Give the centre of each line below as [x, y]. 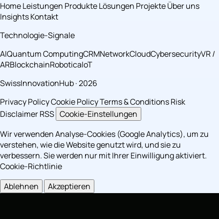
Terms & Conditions [134, 102]
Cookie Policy [75, 102]
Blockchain [30, 65]
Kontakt [44, 17]
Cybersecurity [176, 54]
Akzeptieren [69, 186]
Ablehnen [21, 186]
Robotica [66, 65]
